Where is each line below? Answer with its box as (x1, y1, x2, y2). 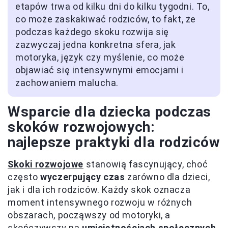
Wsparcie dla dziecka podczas (8, 103, 211, 121)
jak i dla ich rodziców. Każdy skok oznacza (8, 184, 191, 195)
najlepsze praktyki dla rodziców (8, 134, 220, 151)
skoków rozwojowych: (8, 119, 155, 136)
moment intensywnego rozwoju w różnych (8, 197, 192, 208)
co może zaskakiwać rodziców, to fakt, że (15, 14, 196, 25)
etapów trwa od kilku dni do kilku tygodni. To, (15, 1, 210, 12)
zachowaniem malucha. (15, 77, 119, 89)
